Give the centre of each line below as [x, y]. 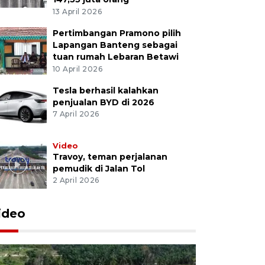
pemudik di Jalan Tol [98, 168]
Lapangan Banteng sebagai [115, 45]
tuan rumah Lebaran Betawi [115, 56]
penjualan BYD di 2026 [103, 102]
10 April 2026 [77, 69]
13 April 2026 [77, 11]
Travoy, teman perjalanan [110, 156]
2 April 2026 [76, 180]
